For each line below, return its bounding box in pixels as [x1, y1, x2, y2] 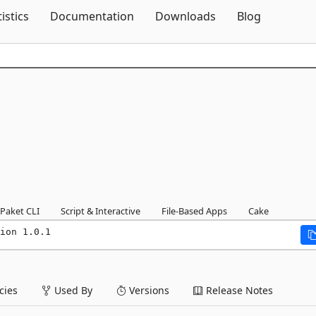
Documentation [50, 8, 134, 24]
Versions [126, 284, 169, 297]
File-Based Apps [162, 205, 227, 217]
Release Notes [203, 284, 273, 297]
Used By [51, 284, 92, 297]
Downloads [155, 8, 216, 24]
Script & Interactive [61, 205, 140, 217]
